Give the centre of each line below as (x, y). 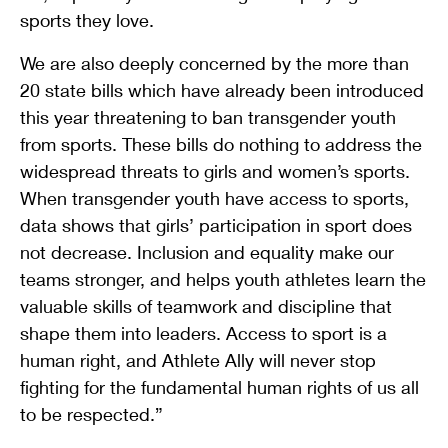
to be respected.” (91, 413)
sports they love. (87, 19)
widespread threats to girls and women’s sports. (215, 170)
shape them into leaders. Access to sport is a (203, 332)
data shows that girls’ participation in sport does (216, 224)
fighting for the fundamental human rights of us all (219, 386)
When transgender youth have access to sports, (214, 197)
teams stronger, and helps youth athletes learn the (223, 278)
